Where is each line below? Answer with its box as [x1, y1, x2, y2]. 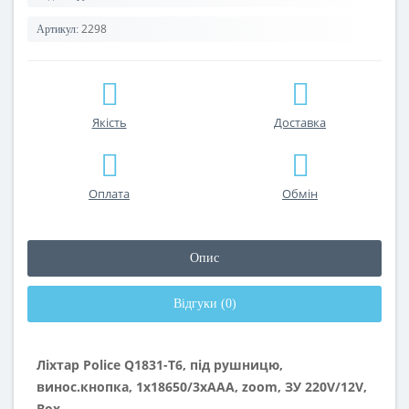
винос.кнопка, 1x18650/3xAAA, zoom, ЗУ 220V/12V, [37, 378, 367, 395]
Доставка [274, 114, 326, 131]
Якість [91, 114, 127, 131]
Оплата [89, 185, 130, 202]
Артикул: [37, 23, 79, 36]
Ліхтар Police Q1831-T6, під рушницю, [37, 356, 283, 373]
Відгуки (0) [173, 297, 236, 310]
